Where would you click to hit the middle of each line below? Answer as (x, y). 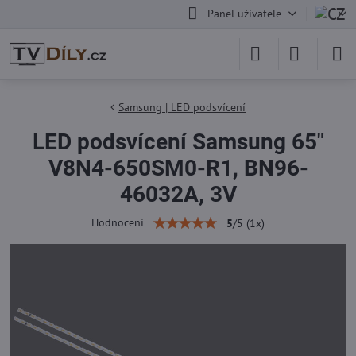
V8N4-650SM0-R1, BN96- (178, 168)
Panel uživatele (244, 14)
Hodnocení (118, 222)
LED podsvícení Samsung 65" (178, 142)
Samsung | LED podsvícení (182, 107)
